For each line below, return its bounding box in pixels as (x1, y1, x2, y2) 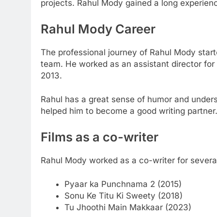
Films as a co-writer (41, 129, 158, 144)
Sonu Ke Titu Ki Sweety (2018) (64, 191, 183, 201)
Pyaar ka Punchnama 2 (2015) (64, 179, 182, 189)
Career (115, 21, 155, 36)
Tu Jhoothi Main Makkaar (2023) (64, 202, 191, 213)
